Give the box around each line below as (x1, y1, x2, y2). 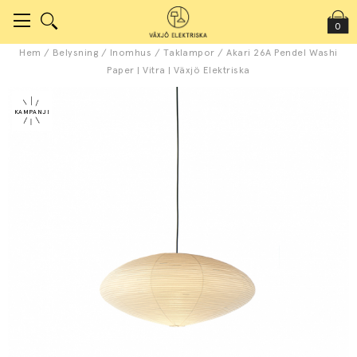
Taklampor (163, 47, 215, 58)
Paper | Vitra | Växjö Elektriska (107, 65, 250, 76)
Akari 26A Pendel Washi (226, 47, 338, 58)
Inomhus (109, 47, 152, 58)
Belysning (52, 47, 99, 58)
